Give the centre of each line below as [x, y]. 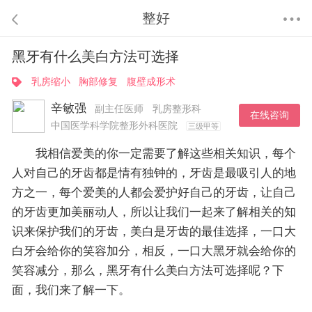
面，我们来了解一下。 [71, 290]
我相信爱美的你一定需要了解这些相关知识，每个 [154, 154]
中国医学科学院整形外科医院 [115, 126]
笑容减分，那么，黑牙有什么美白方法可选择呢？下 [148, 271]
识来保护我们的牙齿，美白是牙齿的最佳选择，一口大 [154, 232]
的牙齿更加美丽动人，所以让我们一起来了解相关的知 [154, 212]
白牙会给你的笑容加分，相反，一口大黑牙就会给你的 [154, 251]
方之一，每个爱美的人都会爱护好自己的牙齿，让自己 [154, 193]
